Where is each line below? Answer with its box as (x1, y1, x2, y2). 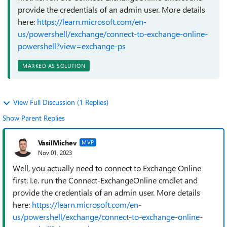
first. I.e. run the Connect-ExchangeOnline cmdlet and (13, 175, 198, 185)
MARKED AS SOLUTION (22, 62, 85, 69)
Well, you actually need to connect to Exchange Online (13, 163, 201, 173)
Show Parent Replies (3, 113, 65, 123)
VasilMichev (38, 137, 77, 147)
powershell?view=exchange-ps (18, 41, 126, 51)
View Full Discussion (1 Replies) (13, 97, 108, 107)
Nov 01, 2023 (38, 148, 72, 157)
